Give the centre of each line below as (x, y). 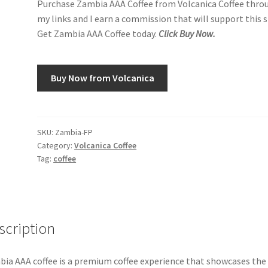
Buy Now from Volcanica (102, 77)
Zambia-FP (74, 132)
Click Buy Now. (186, 34)
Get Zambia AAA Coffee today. (97, 34)
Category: (56, 145)
